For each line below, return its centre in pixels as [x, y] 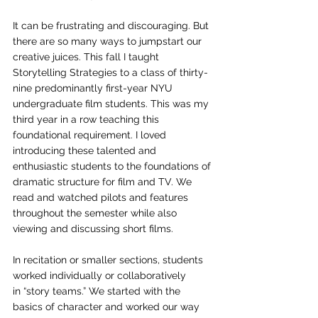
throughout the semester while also [96, 213]
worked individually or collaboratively [101, 275]
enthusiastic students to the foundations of [113, 166]
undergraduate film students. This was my [112, 104]
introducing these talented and [86, 150]
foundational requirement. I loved [91, 135]
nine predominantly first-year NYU [94, 88]
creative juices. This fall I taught [87, 57]
